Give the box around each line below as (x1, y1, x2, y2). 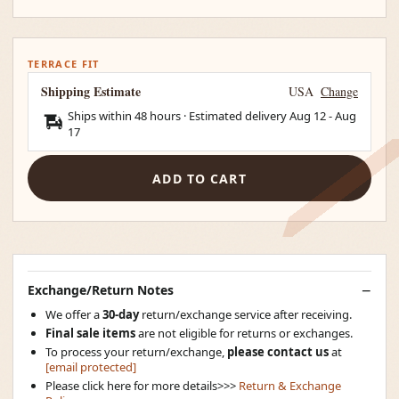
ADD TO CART (152, 169, 247, 187)
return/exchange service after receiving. (142, 306, 352, 323)
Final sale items (45, 325, 135, 342)
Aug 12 (289, 108, 326, 125)
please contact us (227, 344, 329, 361)
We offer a (45, 306, 102, 323)
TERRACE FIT (28, 57, 100, 71)
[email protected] (45, 359, 136, 376)
